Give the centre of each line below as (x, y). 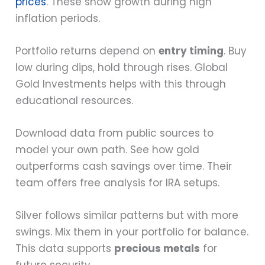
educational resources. (75, 101)
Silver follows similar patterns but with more (127, 216)
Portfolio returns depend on (87, 51)
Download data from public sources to (115, 133)
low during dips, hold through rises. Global (122, 68)
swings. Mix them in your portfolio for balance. (132, 232)
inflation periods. (58, 18)
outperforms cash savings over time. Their (124, 167)
